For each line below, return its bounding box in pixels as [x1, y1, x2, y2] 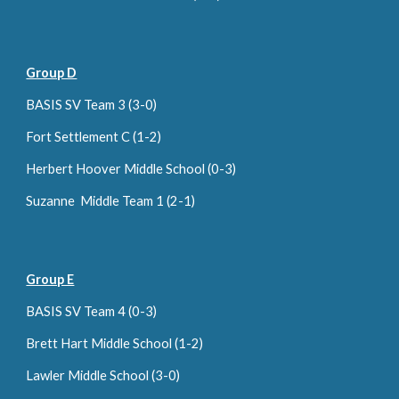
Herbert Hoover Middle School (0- [26, 161, 225, 176]
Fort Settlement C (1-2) [26, 129, 162, 144]
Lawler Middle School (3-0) [26, 368, 181, 383]
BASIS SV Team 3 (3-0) [26, 97, 158, 112]
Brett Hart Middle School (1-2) [26, 336, 204, 351]
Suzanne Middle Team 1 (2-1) [26, 193, 196, 208]
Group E [26, 272, 75, 287]
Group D [26, 65, 77, 80]
